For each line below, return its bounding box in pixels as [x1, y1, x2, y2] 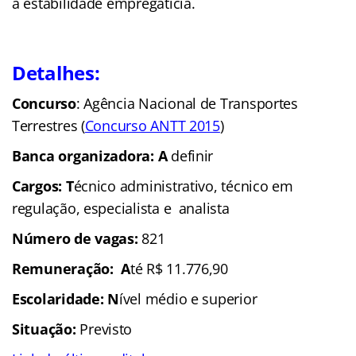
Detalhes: [12, 60, 100, 87]
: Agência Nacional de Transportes [75, 94, 298, 114]
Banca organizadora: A [12, 146, 168, 166]
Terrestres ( [12, 116, 85, 136]
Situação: [12, 319, 80, 339]
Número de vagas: [12, 229, 138, 249]
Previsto [79, 319, 133, 339]
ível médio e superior [118, 289, 257, 309]
